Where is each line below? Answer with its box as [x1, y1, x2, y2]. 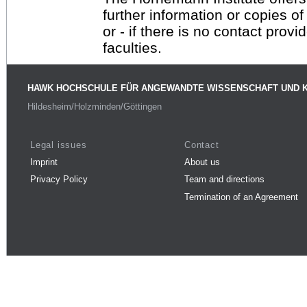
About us [184, 156, 220, 167]
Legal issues [30, 139, 87, 150]
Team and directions [184, 174, 265, 185]
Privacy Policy [30, 174, 88, 185]
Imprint [30, 156, 58, 167]
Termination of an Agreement [184, 191, 298, 202]
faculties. [103, 39, 162, 56]
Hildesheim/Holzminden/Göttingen [27, 101, 162, 112]
